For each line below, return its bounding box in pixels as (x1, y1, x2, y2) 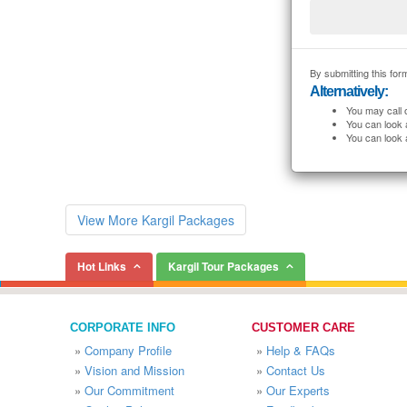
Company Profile (84, 342, 172, 359)
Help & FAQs (266, 342, 335, 359)
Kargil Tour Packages (168, 258, 279, 274)
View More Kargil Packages (77, 211, 234, 229)
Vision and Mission (84, 362, 184, 379)
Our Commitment (84, 382, 174, 399)
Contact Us (266, 362, 325, 379)
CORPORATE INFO (70, 321, 175, 334)
